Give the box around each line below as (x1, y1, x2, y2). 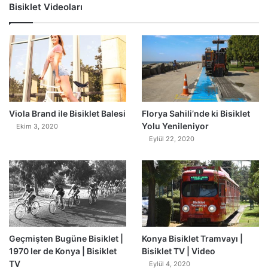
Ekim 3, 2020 (16, 122, 58, 131)
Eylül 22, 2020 (148, 135, 194, 144)
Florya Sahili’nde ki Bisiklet (141, 108, 250, 119)
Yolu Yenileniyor (141, 121, 209, 132)
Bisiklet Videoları (9, 1, 83, 13)
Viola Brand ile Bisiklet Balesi (9, 108, 126, 119)
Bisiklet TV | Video (141, 245, 215, 256)
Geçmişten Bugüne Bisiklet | (9, 233, 123, 243)
